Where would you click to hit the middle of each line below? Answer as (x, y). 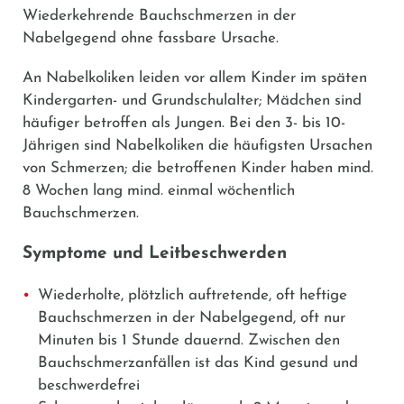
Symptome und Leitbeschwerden (155, 253)
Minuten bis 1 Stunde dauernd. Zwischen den (189, 340)
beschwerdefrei (89, 385)
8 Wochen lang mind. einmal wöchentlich (159, 190)
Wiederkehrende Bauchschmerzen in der (159, 15)
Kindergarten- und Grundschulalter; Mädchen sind (192, 100)
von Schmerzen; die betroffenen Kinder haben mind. (198, 168)
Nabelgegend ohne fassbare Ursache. (151, 38)
